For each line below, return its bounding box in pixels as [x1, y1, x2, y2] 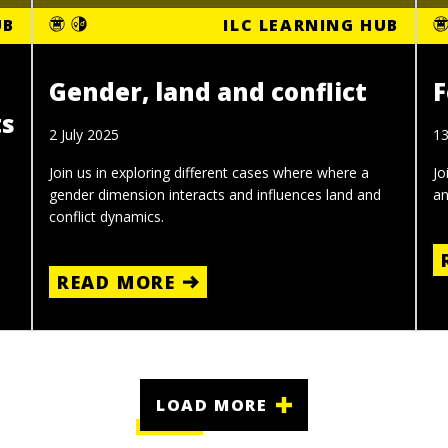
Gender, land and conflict [49, 75, 367, 109]
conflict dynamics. [49, 207, 164, 227]
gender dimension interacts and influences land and [49, 185, 381, 205]
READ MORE [57, 270, 176, 295]
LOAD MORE [156, 394, 268, 417]
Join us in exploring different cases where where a [49, 163, 369, 183]
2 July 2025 [49, 125, 119, 145]
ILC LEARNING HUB [223, 14, 399, 37]
